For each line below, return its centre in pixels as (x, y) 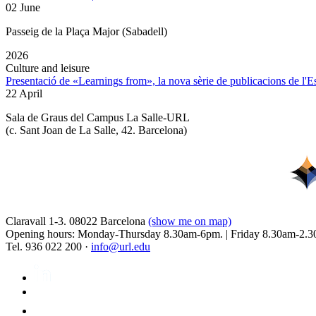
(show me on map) (190, 221)
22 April (24, 94)
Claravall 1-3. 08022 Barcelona (77, 221)
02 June (23, 8)
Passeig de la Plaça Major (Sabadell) (86, 32)
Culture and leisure (48, 68)
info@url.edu (121, 247)
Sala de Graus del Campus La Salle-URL (98, 118)
